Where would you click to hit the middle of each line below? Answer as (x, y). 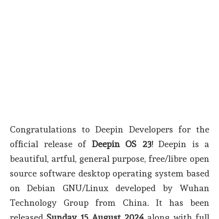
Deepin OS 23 (121, 144)
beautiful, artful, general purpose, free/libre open (109, 159)
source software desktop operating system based (109, 173)
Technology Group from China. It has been (109, 203)
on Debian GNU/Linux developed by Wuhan (109, 188)
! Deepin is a (180, 144)
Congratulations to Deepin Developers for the (109, 129)
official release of (51, 144)
